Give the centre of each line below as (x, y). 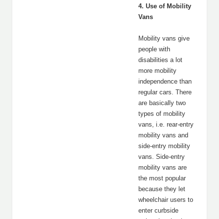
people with (154, 49)
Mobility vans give (164, 38)
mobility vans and (163, 135)
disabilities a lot (160, 60)
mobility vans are (163, 167)
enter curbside (158, 210)
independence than (165, 81)
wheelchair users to (166, 200)
